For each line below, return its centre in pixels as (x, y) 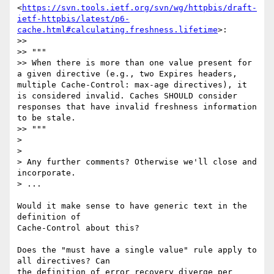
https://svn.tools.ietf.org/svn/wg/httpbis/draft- (139, 8)
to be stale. (46, 118)
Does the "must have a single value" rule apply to (137, 250)
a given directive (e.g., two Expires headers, (127, 74)
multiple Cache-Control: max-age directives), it (132, 85)
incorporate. (46, 173)
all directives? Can (66, 261)
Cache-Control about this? (78, 228)
